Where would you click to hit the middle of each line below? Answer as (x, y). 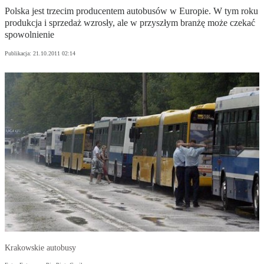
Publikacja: (19, 54)
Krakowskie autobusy (40, 248)
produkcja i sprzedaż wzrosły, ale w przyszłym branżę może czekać (130, 23)
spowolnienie (29, 35)
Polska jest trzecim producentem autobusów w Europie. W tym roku (131, 11)
